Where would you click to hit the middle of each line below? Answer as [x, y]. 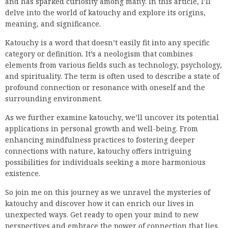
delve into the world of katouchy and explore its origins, [105, 13]
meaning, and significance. [53, 24]
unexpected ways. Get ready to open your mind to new [102, 215]
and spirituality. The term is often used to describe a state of [112, 76]
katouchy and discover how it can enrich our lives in [99, 204]
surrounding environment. [53, 99]
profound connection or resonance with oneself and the [105, 88]
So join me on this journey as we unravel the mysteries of [108, 192]
